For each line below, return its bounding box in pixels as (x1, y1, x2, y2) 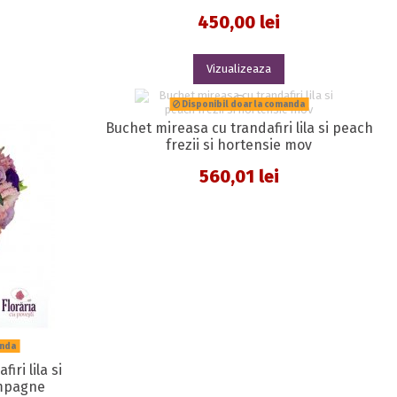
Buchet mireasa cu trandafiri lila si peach (105, 119, 373, 136)
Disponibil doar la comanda (180, 98, 306, 110)
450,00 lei (198, 12, 281, 34)
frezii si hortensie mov (166, 136, 313, 153)
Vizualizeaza (206, 62, 272, 76)
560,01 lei (198, 165, 279, 187)
